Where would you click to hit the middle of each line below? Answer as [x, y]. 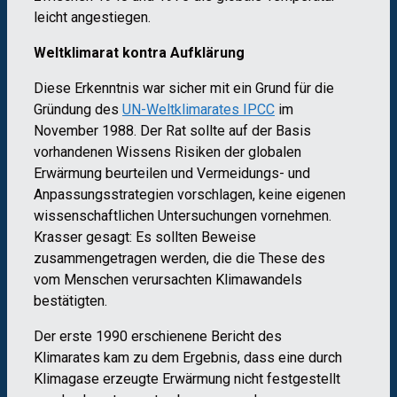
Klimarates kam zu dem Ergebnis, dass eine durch [188, 358]
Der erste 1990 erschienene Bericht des [158, 337]
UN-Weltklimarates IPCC [198, 110]
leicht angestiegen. [92, 18]
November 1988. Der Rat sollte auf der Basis [172, 131]
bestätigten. [70, 301]
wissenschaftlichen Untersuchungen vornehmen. [183, 216]
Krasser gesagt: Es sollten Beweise [145, 237]
